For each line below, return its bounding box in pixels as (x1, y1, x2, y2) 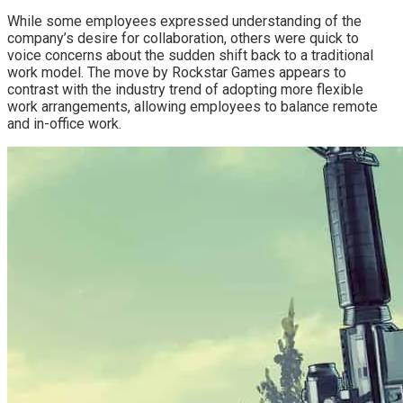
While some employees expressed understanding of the (7, 13, 362, 31)
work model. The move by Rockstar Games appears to (7, 64, 346, 82)
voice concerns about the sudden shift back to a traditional (7, 47, 373, 65)
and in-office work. (7, 115, 121, 133)
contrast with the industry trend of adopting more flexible (7, 81, 363, 99)
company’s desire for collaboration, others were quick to (7, 30, 359, 48)
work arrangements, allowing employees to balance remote (7, 98, 378, 116)
